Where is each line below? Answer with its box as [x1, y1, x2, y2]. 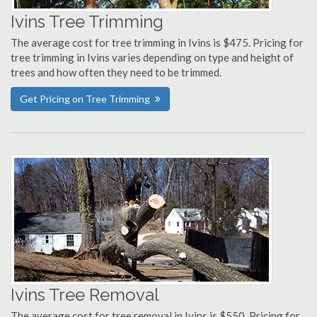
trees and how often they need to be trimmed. [11, 66, 221, 79]
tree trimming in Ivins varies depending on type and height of [11, 51, 294, 64]
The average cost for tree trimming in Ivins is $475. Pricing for [11, 36, 304, 49]
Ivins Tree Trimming [11, 11, 163, 32]
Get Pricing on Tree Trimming [20, 93, 150, 105]
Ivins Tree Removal [11, 284, 159, 305]
